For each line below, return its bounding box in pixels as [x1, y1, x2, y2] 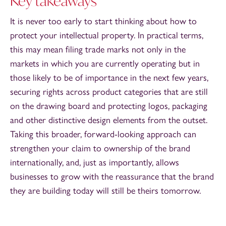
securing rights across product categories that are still [10, 86, 208, 97]
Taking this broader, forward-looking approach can [10, 128, 196, 140]
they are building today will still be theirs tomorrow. [10, 185, 201, 196]
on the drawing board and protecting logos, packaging [10, 100, 207, 111]
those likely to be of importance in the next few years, [10, 72, 208, 83]
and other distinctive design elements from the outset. [10, 114, 207, 126]
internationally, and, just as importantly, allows [10, 156, 179, 168]
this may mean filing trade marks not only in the [10, 43, 186, 55]
